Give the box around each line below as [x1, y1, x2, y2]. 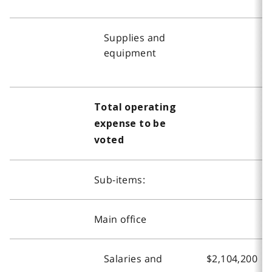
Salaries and [104, 251, 163, 265]
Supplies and [104, 30, 166, 44]
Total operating [94, 101, 177, 113]
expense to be [94, 117, 166, 129]
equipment [104, 46, 157, 59]
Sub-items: [94, 172, 145, 186]
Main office [94, 212, 147, 226]
